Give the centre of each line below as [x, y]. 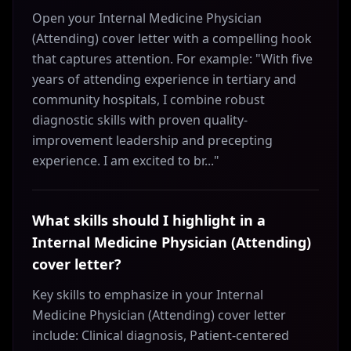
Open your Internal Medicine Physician [147, 18]
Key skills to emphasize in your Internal [148, 295]
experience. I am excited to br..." [126, 161]
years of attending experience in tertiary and [164, 79]
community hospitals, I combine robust [148, 100]
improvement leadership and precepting [152, 140]
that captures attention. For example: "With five [172, 59]
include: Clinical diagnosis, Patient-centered [161, 335]
